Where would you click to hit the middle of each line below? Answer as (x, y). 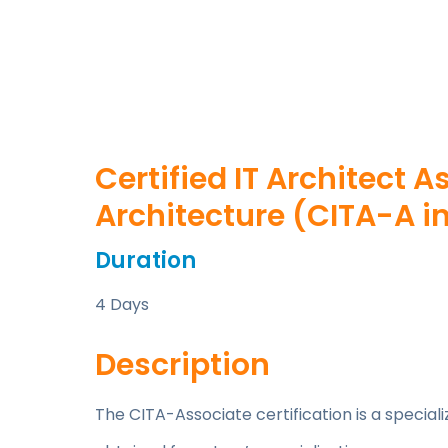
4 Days (122, 305)
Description (182, 365)
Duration (145, 261)
